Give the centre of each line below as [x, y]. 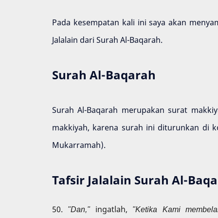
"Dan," [82, 209]
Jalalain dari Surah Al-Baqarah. [107, 40]
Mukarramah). [79, 145]
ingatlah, [114, 209]
